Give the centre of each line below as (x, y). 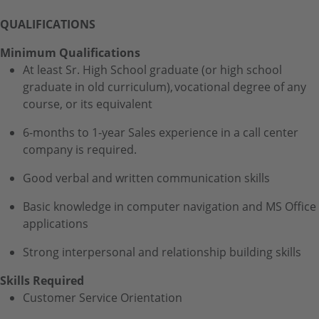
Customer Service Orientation (103, 297)
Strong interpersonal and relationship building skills (162, 252)
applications (56, 223)
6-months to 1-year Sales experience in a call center (161, 132)
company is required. (80, 149)
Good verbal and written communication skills (146, 178)
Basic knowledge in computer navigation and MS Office (169, 206)
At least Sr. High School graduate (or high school (152, 69)
